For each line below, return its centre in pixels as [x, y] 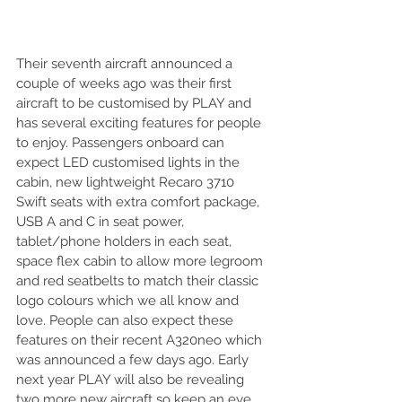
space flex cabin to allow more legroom [141, 262]
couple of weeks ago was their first [126, 84]
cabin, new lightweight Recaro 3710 [127, 183]
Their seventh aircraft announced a [126, 64]
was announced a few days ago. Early [134, 360]
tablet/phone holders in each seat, [126, 242]
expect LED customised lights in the [130, 163]
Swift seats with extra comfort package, [140, 202]
